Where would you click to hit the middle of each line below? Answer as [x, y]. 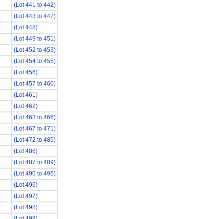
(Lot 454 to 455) [34, 61]
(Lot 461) [25, 95]
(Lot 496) [25, 185]
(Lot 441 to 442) [34, 5]
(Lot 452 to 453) [34, 50]
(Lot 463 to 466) [34, 117]
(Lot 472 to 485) [34, 140]
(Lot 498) [25, 207]
